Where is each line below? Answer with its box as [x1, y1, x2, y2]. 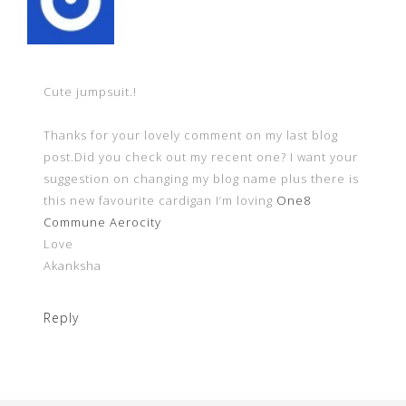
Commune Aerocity [43, 214, 161, 230]
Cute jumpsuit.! [43, 83, 137, 100]
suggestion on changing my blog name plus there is [43, 170, 359, 187]
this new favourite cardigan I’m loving [43, 192, 276, 208]
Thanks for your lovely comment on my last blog [43, 127, 338, 143]
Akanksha [43, 257, 101, 274]
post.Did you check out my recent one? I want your [43, 149, 358, 165]
